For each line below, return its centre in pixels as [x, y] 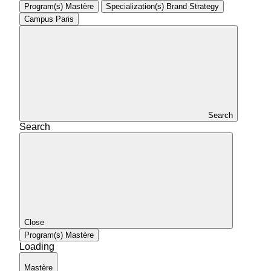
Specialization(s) [135, 6]
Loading [37, 246]
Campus [39, 19]
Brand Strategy [193, 6]
